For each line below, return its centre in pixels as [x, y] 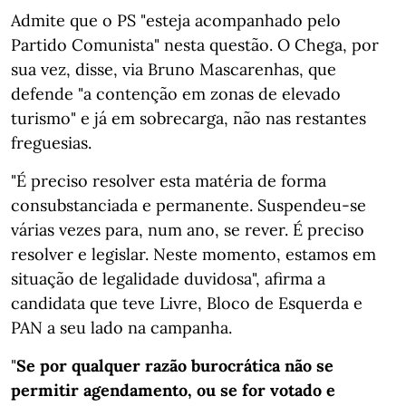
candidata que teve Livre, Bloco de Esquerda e [187, 303]
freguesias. [51, 142]
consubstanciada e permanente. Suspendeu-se [188, 205]
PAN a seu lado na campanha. [121, 327]
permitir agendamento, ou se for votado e [173, 390]
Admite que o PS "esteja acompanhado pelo [176, 20]
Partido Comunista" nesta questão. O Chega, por [195, 44]
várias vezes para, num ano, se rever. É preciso [188, 229]
